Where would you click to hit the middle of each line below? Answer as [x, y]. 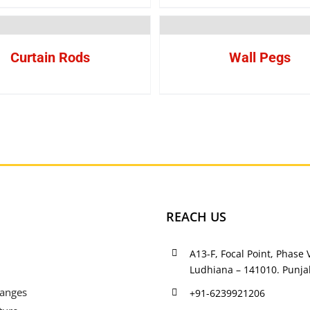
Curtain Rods [50, 57]
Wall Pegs [260, 57]
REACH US [196, 217]
